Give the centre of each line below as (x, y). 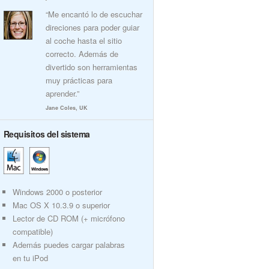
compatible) (33, 231)
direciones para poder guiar (92, 27)
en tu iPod (30, 258)
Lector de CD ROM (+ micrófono (69, 218)
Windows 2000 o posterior (57, 192)
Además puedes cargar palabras (69, 245)
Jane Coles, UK (67, 108)
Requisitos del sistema (47, 134)
